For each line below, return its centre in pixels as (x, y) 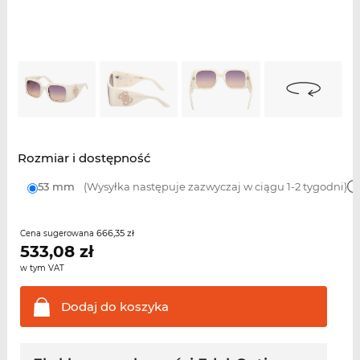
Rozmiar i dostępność (84, 157)
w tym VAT (42, 268)
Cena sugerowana (58, 233)
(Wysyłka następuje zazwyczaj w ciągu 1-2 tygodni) (214, 186)
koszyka (142, 306)
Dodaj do (88, 306)
